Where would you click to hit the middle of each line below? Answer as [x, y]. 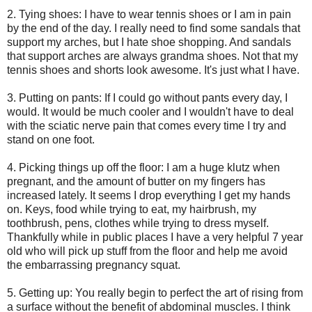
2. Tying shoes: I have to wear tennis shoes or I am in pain [149, 14]
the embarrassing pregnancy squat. [94, 265]
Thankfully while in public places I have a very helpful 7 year [155, 237]
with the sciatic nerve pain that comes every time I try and [147, 125]
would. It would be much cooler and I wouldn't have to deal [150, 111]
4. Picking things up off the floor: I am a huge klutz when [143, 167]
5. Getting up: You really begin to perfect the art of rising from [155, 292]
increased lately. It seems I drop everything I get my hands [149, 195]
